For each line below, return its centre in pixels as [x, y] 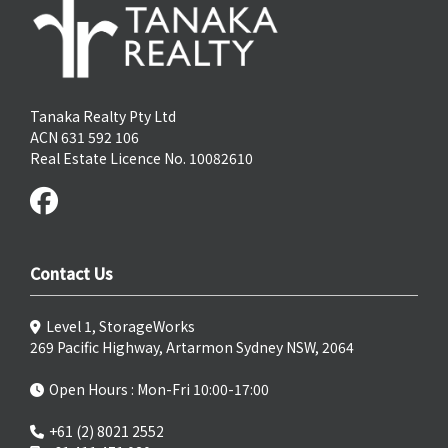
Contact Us [71, 272]
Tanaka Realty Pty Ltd [103, 115]
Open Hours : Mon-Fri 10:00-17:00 [159, 388]
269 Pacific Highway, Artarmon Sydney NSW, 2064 [192, 346]
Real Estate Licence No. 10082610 [141, 157]
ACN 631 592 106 [84, 136]
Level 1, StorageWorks [120, 325]
